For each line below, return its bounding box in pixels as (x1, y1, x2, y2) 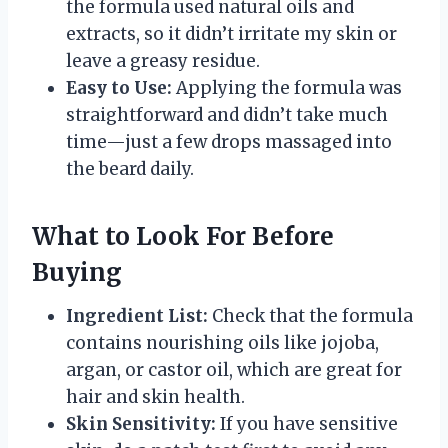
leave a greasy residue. (66, 49, 260, 72)
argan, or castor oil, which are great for (66, 358, 402, 381)
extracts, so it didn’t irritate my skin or (66, 22, 397, 45)
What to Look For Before (32, 220, 334, 252)
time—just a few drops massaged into (66, 130, 392, 153)
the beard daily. (66, 157, 194, 180)
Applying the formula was (172, 76, 402, 99)
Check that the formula (208, 304, 413, 327)
